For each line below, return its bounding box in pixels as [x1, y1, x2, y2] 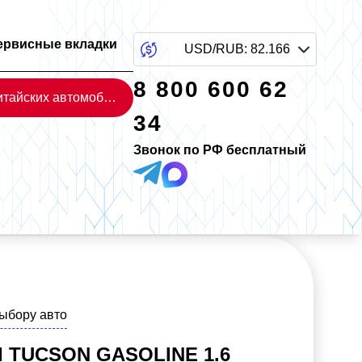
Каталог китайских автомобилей [103, 90, 117, 104]
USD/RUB [184, 42, 244, 56]
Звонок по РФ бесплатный [133, 143, 307, 157]
